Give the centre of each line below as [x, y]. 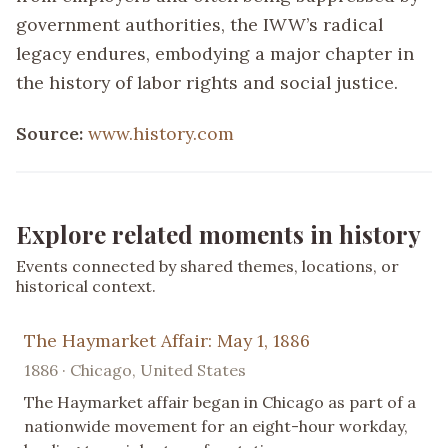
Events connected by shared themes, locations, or [207, 266]
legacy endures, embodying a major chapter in [215, 54]
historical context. [86, 286]
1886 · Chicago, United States [135, 370]
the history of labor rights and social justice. [207, 83]
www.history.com [161, 134]
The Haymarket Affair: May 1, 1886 [167, 341]
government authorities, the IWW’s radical [199, 25]
